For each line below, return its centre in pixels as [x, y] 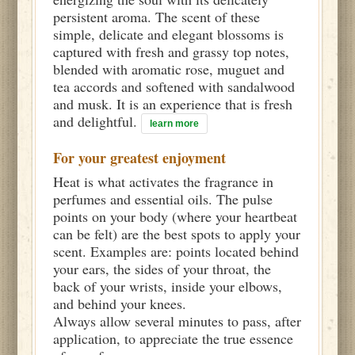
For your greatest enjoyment [140, 157]
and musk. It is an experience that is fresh [173, 103]
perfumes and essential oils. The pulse [163, 198]
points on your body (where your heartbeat [176, 216]
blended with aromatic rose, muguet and [169, 69]
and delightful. [97, 121]
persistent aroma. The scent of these [157, 16]
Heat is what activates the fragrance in [164, 181]
